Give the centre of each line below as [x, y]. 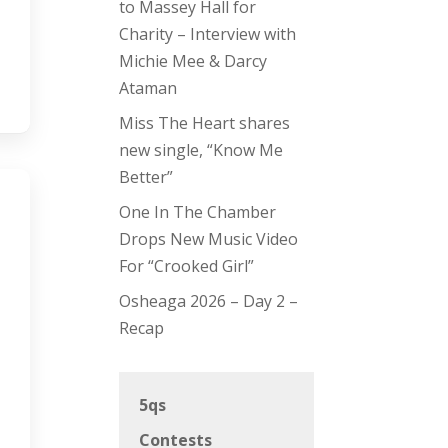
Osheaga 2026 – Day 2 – [209, 301]
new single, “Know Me [201, 150]
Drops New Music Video [209, 239]
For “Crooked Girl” [187, 266]
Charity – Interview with [208, 34]
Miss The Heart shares [205, 123]
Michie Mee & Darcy [193, 61]
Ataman [148, 88]
